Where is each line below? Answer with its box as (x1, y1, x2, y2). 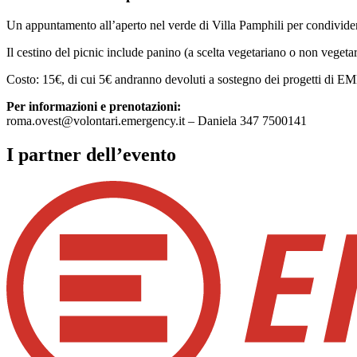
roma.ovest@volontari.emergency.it (6, 113, 185, 127)
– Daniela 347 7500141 (185, 113, 307, 127)
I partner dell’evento (6, 143, 176, 165)
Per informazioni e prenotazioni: (6, 99, 181, 113)
